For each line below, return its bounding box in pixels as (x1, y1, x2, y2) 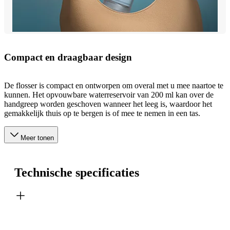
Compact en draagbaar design (4, 51, 132, 63)
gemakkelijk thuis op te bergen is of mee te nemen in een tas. (4, 108, 200, 118)
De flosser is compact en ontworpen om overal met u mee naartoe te (4, 81, 223, 90)
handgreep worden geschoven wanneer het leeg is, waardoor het (4, 99, 212, 108)
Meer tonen (21, 133, 54, 142)
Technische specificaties (14, 165, 139, 179)
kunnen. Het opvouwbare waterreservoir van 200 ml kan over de (4, 90, 214, 99)
